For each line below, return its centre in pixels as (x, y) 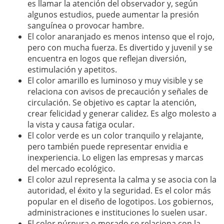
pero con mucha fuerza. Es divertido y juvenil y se (120, 47)
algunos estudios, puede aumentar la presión (113, 14)
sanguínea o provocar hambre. (86, 25)
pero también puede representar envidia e (108, 146)
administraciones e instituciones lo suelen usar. (117, 212)
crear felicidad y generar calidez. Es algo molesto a (122, 113)
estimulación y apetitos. (72, 69)
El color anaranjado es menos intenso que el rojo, (121, 36)
